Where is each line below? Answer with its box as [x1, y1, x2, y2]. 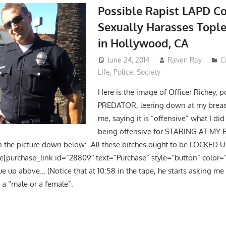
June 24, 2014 [107, 55, 149, 65]
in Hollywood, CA [97, 35, 189, 50]
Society [136, 68, 160, 77]
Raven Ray [167, 55, 202, 65]
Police [113, 68, 133, 77]
